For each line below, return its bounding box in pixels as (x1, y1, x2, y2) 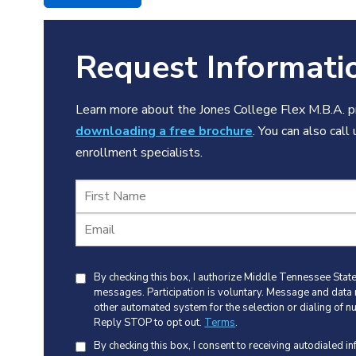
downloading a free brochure (75, 122, 253, 141)
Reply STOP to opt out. (94, 315, 205, 331)
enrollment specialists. (75, 144, 203, 162)
